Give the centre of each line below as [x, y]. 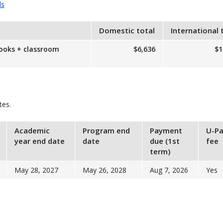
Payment [166, 130]
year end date [39, 141]
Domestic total [127, 30]
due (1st [165, 141]
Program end [106, 130]
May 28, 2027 [36, 170]
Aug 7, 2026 [169, 170]
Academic [32, 130]
